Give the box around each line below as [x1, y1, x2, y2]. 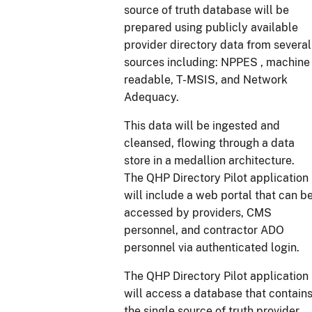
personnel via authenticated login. [124, 241, 302, 255]
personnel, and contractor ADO [124, 224, 284, 237]
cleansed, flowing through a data [124, 136, 295, 150]
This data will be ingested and [124, 119, 280, 133]
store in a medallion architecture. [124, 154, 295, 168]
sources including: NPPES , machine [124, 56, 310, 70]
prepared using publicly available [124, 21, 298, 35]
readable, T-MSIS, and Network [124, 73, 288, 87]
